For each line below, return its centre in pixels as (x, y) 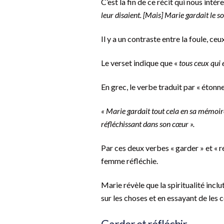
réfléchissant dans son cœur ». (148, 124)
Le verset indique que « (140, 63)
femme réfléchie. (129, 161)
